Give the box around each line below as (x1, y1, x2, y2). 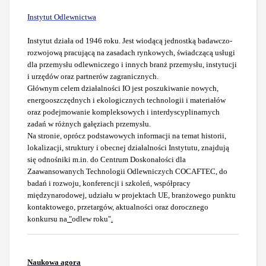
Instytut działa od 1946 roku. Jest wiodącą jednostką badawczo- (27, 36, 232, 46)
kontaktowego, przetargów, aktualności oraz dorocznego (27, 202, 208, 212)
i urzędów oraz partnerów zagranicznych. (27, 72, 159, 81)
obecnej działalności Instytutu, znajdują (99, 143, 229, 153)
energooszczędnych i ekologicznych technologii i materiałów (27, 96, 226, 105)
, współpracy (150, 179, 191, 188)
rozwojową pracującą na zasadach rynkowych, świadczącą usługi (27, 48, 235, 58)
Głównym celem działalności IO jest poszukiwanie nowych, (27, 84, 218, 93)
